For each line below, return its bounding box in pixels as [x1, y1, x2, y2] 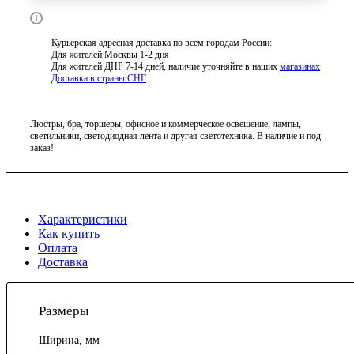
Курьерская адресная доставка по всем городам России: [51, 37, 272, 49]
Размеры [39, 303, 88, 319]
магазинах [280, 61, 320, 73]
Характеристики [38, 213, 127, 227]
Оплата [38, 241, 77, 255]
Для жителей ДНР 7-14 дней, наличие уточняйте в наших [51, 61, 280, 73]
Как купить [38, 227, 100, 241]
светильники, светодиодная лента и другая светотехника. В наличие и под [30, 130, 321, 141]
